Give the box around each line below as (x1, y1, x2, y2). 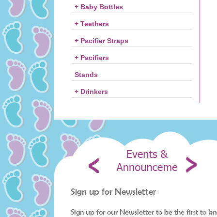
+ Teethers (75, 20, 109, 28)
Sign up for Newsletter (71, 186, 156, 197)
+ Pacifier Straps (75, 37, 128, 45)
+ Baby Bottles (75, 3, 123, 11)
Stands (75, 71, 98, 78)
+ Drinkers (75, 88, 108, 95)
